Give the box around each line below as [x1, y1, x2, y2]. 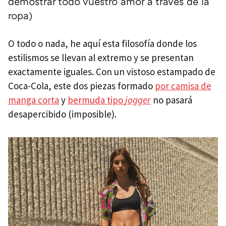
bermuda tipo [68, 94, 125, 106]
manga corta [8, 94, 59, 106]
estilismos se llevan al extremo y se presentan [8, 51, 194, 64]
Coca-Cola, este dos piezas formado [8, 80, 155, 92]
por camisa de [155, 80, 211, 92]
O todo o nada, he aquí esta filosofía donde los [8, 37, 197, 50]
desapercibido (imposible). [8, 108, 119, 121]
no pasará [151, 94, 192, 106]
